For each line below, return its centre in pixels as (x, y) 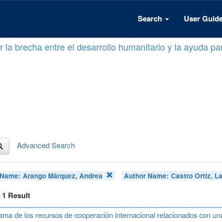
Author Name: (148, 175)
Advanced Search (46, 145)
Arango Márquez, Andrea (63, 175)
